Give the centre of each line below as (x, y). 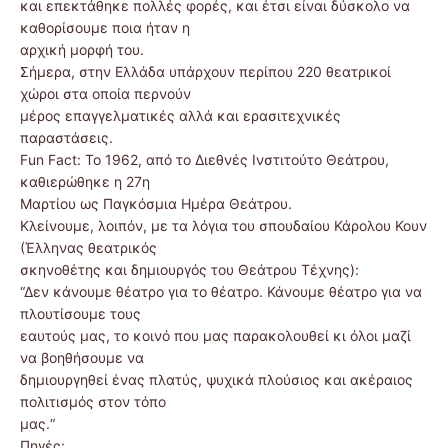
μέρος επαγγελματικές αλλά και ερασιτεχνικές (180, 116)
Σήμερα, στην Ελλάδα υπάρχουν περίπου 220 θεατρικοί (205, 72)
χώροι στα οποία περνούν (105, 94)
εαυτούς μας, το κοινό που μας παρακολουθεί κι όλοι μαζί (215, 336)
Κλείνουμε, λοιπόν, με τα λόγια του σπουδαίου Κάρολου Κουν (223, 226)
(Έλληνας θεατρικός (88, 248)
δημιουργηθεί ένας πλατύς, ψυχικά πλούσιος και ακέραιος (216, 380)
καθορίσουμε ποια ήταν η (105, 28)
